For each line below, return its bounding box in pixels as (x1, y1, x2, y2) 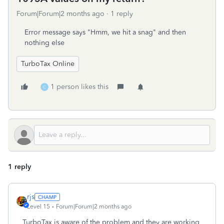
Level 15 (27, 203, 50, 210)
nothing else (24, 38, 64, 47)
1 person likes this (50, 82, 108, 91)
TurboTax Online (21, 59, 74, 68)
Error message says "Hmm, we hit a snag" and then (24, 28, 186, 36)
